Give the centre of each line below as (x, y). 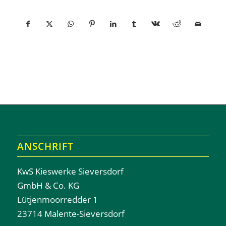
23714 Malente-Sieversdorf (71, 213)
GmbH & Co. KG (48, 185)
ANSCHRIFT (45, 146)
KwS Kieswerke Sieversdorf (70, 171)
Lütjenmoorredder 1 (57, 199)
